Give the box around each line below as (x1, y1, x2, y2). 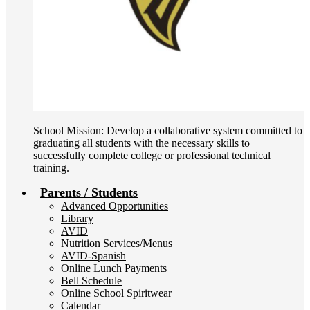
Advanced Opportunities (61, 200, 168, 212)
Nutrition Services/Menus (61, 237, 172, 249)
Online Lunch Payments (61, 262, 167, 274)
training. (33, 162, 69, 174)
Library (61, 212, 93, 224)
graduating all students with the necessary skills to (33, 137, 250, 149)
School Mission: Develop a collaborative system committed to (33, 125, 302, 136)
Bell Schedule (61, 275, 122, 286)
